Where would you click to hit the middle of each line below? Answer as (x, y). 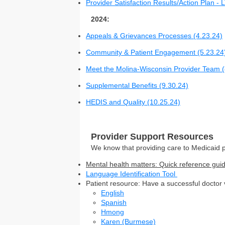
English (113, 193)
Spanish (114, 202)
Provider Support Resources (152, 137)
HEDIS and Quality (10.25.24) (133, 102)
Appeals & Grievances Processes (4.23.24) (154, 36)
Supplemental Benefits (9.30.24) (137, 85)
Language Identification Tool (132, 174)
